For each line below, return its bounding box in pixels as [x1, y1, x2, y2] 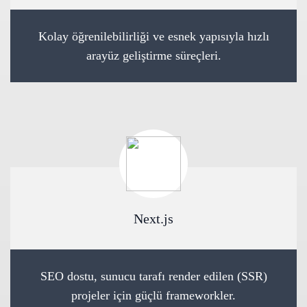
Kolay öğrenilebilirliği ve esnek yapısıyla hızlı [38, 29, 269, 43]
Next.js [134, 211, 173, 226]
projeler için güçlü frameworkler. [71, 288, 236, 302]
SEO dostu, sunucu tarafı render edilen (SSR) [40, 269, 267, 283]
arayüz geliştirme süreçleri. [86, 49, 221, 62]
